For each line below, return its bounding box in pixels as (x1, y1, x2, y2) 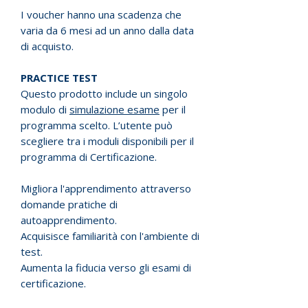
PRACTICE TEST (21, 71, 98, 85)
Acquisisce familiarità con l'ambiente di (21, 229, 199, 243)
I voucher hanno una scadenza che (21, 8, 181, 21)
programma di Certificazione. (21, 150, 157, 164)
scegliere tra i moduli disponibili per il (21, 134, 194, 148)
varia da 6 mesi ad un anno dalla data (21, 23, 194, 37)
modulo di (21, 102, 69, 116)
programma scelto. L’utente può (21, 118, 173, 132)
